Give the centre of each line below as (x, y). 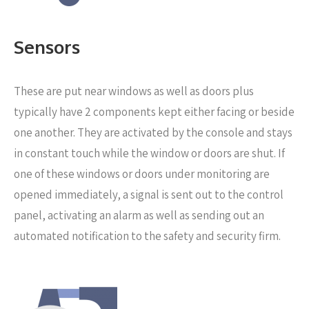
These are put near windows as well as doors (122, 91)
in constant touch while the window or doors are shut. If (149, 153)
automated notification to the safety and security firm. (147, 236)
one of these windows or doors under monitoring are (142, 174)
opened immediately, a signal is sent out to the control (149, 195)
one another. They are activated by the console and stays (153, 132)
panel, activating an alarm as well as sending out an (139, 215)
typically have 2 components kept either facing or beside (154, 112)
